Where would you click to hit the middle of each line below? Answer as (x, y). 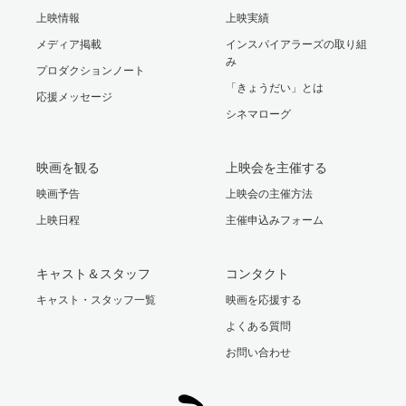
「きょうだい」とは (275, 87)
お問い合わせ (258, 352)
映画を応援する (264, 299)
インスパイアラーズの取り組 (296, 43)
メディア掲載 (69, 43)
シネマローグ (258, 113)
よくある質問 (258, 325)
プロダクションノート (91, 70)
